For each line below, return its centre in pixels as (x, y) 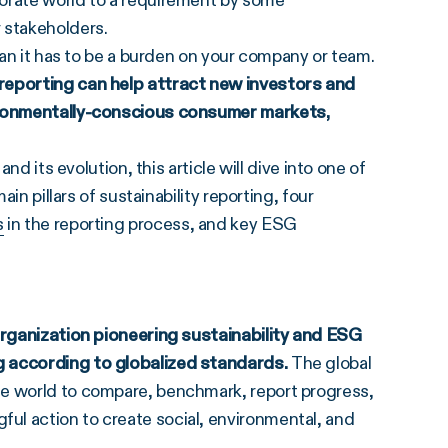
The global (331, 363)
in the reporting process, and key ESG (150, 224)
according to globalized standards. (147, 363)
